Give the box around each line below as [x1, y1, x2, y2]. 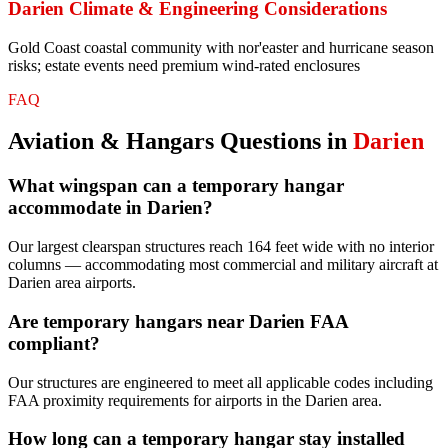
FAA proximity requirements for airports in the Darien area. [8, 391, 382, 409]
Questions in [214, 128, 353, 155]
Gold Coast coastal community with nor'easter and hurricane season [8, 38, 434, 56]
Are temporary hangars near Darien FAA [8, 310, 348, 332]
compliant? [8, 332, 100, 354]
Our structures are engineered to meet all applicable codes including [8, 373, 433, 391]
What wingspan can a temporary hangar [8, 175, 344, 197]
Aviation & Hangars [8, 128, 214, 155]
